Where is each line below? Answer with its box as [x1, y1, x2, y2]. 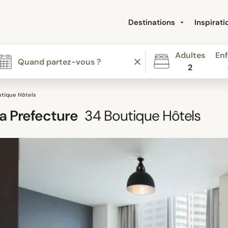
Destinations [128, 17, 177, 27]
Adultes [175, 50, 205, 61]
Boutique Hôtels [101, 106, 201, 125]
